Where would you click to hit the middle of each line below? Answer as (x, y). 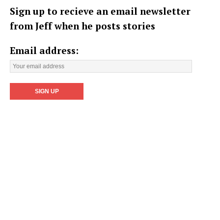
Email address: (44, 51)
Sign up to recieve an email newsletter (100, 11)
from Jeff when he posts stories (82, 26)
